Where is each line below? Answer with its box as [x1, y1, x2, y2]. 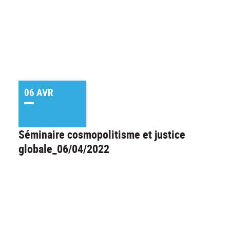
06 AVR [24, 85, 53, 99]
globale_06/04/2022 [18, 141, 109, 156]
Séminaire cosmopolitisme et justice [18, 126, 185, 142]
